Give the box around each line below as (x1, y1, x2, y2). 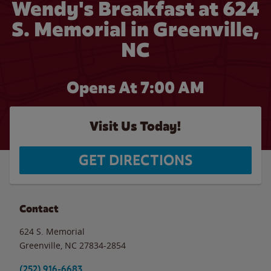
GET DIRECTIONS (79, 151, 192, 169)
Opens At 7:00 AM (67, 77, 204, 98)
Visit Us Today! (90, 118, 181, 134)
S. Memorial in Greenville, (11, 16, 260, 42)
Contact (19, 202, 59, 215)
